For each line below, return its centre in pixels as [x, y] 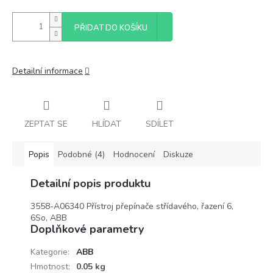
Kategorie [49, 252]
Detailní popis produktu [90, 183]
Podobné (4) [81, 154]
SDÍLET [160, 124]
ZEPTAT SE [46, 124]
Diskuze [178, 154]
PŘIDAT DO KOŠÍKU [111, 28]
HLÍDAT [107, 124]
